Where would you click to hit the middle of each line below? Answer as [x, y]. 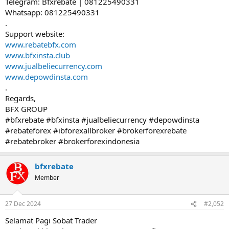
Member [47, 177]
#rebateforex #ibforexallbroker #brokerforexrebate [96, 130]
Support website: [35, 33]
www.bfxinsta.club [38, 55]
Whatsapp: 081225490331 [52, 12]
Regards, [20, 98]
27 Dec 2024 [23, 204]
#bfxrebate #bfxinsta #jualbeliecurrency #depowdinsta [102, 119]
